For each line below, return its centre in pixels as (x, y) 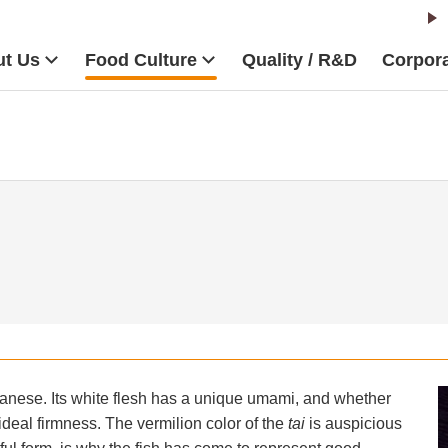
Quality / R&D (299, 59)
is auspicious (355, 423)
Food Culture (141, 59)
